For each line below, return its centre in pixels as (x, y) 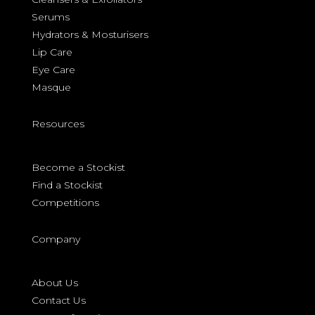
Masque (51, 87)
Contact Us (58, 300)
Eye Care (53, 70)
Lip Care (52, 52)
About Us (54, 283)
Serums (50, 17)
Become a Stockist (78, 167)
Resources (58, 124)
